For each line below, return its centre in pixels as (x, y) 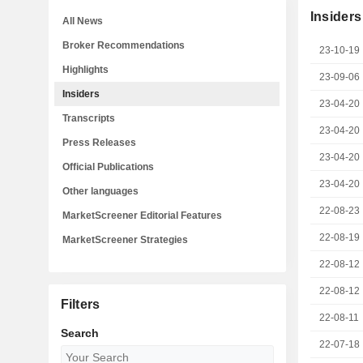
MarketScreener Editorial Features (142, 216)
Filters (80, 304)
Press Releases (99, 143)
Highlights (85, 70)
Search (79, 333)
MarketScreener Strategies (125, 240)
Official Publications (108, 167)
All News (83, 21)
